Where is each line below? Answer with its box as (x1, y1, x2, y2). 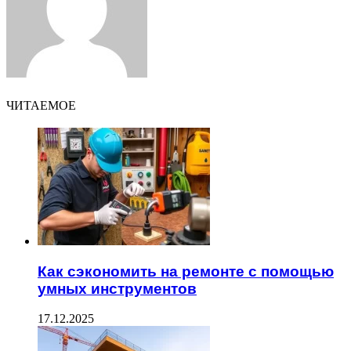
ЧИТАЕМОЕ (6, 96, 76, 114)
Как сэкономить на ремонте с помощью (38, 262, 334, 280)
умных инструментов (38, 280, 197, 297)
